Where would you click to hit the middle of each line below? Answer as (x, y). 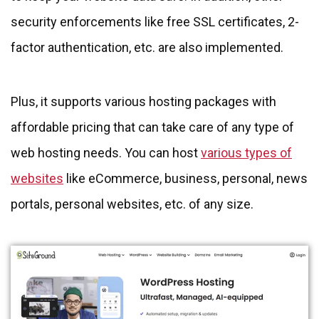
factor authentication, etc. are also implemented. (147, 48)
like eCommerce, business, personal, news (185, 179)
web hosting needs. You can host (106, 153)
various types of (246, 153)
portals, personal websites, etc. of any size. (132, 204)
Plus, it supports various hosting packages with (143, 102)
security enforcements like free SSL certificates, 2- (155, 22)
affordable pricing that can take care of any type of (152, 127)
